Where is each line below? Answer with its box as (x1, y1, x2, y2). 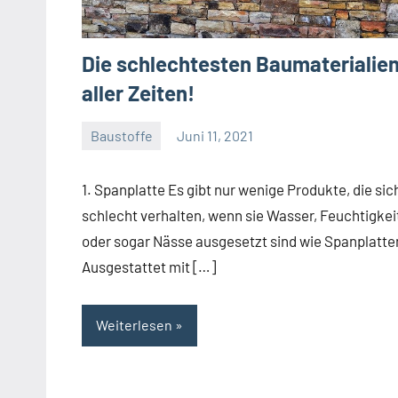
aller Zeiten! (82, 80, 195, 107)
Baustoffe (90, 126, 153, 144)
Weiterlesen (96, 316, 172, 334)
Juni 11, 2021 (177, 126, 254, 144)
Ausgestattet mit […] (82, 257, 216, 275)
